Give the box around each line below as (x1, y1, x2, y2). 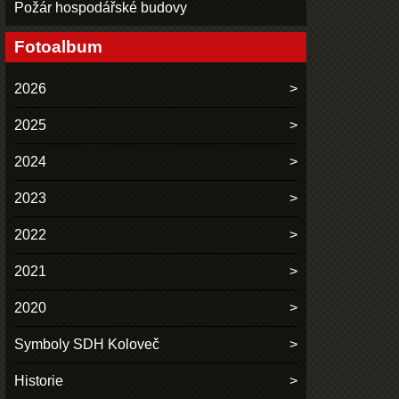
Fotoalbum (14, 37, 103, 57)
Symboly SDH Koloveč (14, 337, 160, 353)
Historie (14, 373, 64, 389)
